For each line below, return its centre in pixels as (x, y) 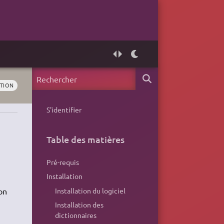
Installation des (79, 204)
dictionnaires (76, 215)
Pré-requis (62, 162)
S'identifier (64, 109)
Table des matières (85, 139)
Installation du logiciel (90, 190)
